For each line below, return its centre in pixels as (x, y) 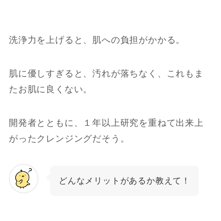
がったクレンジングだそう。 (69, 138)
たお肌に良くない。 (51, 89)
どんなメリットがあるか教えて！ (125, 181)
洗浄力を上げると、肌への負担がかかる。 (97, 40)
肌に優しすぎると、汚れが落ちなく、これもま (106, 73)
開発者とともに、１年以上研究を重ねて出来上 (106, 123)
